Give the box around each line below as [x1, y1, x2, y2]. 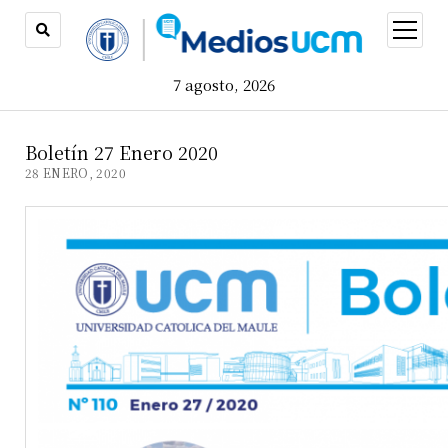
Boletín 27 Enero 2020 [24, 138, 218, 165]
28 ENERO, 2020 [24, 163, 126, 181]
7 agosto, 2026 [173, 73, 275, 95]
